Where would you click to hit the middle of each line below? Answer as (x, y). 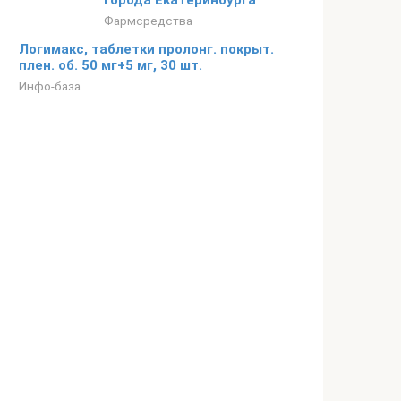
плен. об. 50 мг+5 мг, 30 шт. (111, 65)
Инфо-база (50, 86)
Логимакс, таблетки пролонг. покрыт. (146, 49)
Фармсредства (148, 21)
